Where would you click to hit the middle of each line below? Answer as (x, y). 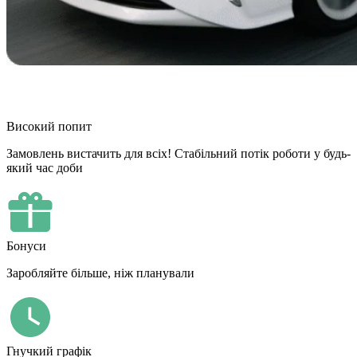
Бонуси (26, 245)
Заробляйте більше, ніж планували (100, 273)
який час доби (45, 167)
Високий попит (49, 126)
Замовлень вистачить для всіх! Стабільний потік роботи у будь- (178, 153)
